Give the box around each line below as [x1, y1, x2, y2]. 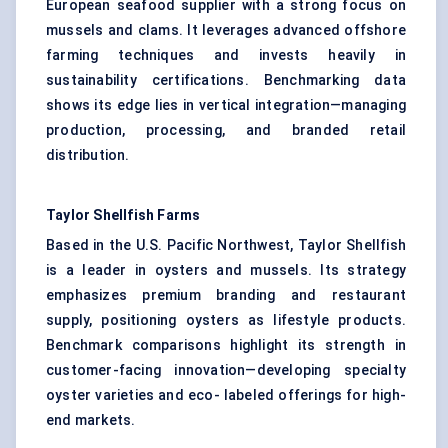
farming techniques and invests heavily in [46, 47, 406, 64]
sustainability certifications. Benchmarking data [46, 72, 406, 89]
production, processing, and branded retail [46, 122, 406, 139]
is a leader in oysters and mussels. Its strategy [46, 262, 406, 279]
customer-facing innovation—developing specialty [46, 362, 406, 379]
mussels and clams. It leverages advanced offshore [46, 22, 406, 39]
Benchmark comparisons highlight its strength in [46, 337, 406, 354]
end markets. [46, 412, 136, 429]
